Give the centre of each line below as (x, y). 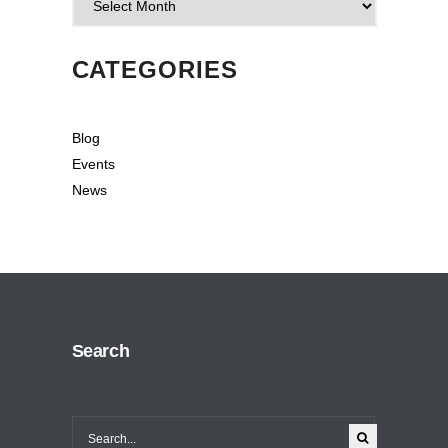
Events (93, 164)
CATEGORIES (155, 69)
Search (100, 351)
